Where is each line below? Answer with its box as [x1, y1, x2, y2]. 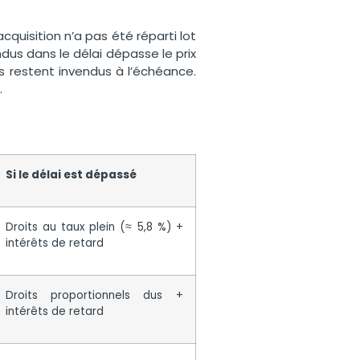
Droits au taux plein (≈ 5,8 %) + [5, 219, 183, 235]
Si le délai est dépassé [5, 166, 137, 182]
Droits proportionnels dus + [5, 287, 183, 303]
